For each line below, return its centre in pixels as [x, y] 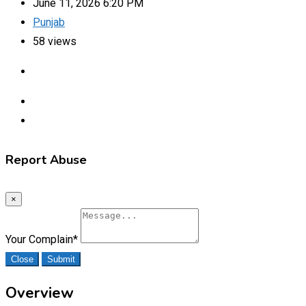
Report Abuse [46, 159]
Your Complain [39, 239]
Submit [61, 259]
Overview [40, 293]
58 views [55, 41]
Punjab [49, 22]
